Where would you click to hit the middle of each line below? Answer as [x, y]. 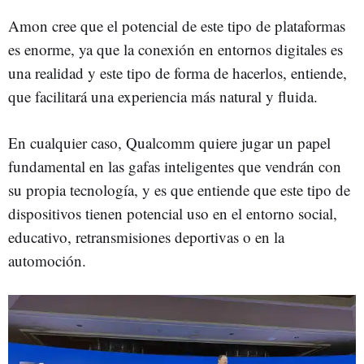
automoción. [50, 261]
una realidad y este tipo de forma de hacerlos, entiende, [178, 73]
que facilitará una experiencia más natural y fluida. [165, 97]
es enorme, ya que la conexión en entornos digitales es [175, 50]
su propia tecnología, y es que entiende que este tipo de [179, 190]
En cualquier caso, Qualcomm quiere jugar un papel [169, 143]
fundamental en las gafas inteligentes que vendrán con [175, 167]
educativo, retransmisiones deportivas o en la [146, 237]
